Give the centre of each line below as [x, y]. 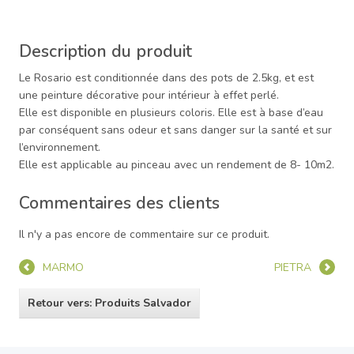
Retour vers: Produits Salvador [109, 303]
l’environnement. [60, 147]
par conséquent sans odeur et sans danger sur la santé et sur [175, 130]
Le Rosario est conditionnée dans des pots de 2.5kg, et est [166, 77]
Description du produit [105, 51]
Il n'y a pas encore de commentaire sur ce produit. [144, 234]
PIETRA [293, 267]
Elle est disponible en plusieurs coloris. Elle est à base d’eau [171, 112]
